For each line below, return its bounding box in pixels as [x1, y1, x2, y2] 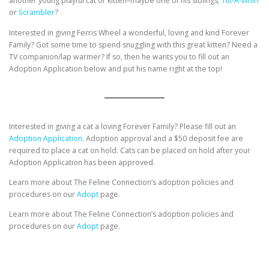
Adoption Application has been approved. [9, 157, 155, 168]
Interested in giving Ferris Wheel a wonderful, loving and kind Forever [9, 27, 249, 38]
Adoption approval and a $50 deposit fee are [84, 133, 243, 144]
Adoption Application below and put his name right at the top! [9, 63, 222, 74]
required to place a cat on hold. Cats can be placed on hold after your [9, 145, 250, 156]
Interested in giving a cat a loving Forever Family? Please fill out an [9, 121, 236, 132]
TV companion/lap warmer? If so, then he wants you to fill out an [9, 51, 229, 62]
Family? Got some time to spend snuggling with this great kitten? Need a [9, 39, 258, 50]
